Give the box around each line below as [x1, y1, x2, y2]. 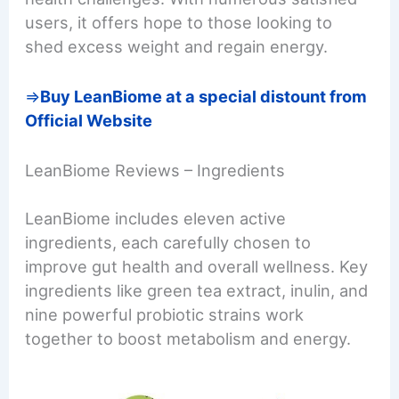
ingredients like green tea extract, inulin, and [25, 281, 369, 301]
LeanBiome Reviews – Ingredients [25, 160, 286, 181]
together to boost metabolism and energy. [25, 329, 352, 349]
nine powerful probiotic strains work [25, 305, 305, 325]
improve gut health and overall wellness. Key [25, 256, 369, 277]
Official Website [25, 110, 153, 130]
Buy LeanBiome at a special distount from [40, 85, 368, 106]
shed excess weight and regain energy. [25, 36, 329, 56]
